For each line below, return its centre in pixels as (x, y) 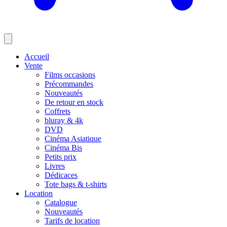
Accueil (37, 57)
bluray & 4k (64, 121)
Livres (55, 166)
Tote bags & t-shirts (76, 184)
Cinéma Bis (63, 148)
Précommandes (69, 84)
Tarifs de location (72, 221)
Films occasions (70, 75)
